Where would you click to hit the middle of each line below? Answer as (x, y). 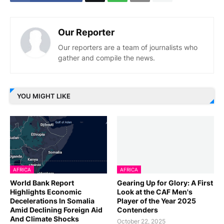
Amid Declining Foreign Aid (56, 209)
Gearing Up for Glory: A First (165, 182)
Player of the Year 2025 (156, 200)
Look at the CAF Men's (155, 191)
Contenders (137, 209)
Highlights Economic (46, 191)
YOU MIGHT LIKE (44, 96)
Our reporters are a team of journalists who (128, 47)
